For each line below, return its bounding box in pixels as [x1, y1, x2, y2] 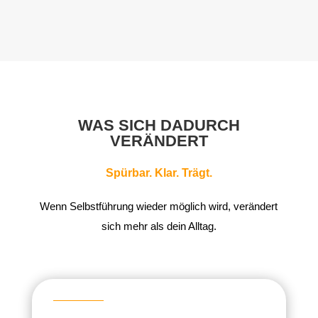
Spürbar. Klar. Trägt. [105, 167, 212, 180]
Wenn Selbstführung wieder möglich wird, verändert [40, 200, 278, 213]
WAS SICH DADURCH [77, 116, 240, 135]
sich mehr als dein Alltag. [101, 220, 216, 233]
